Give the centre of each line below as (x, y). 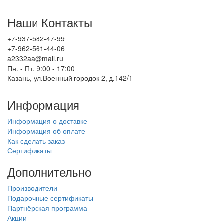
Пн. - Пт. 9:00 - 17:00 (41, 68)
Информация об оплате (46, 130)
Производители (32, 188)
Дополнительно (49, 171)
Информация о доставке (47, 121)
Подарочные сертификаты (50, 198)
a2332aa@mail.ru (35, 58)
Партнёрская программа (47, 207)
